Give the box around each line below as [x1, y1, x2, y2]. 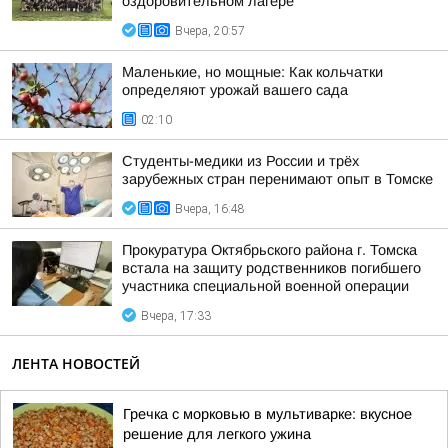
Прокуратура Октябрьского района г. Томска [122, 242, 417, 258]
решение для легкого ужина [123, 426, 311, 442]
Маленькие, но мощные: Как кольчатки [122, 64, 383, 80]
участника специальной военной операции [122, 278, 409, 294]
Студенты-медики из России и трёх [122, 153, 359, 169]
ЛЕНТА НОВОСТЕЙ [12, 354, 140, 373]
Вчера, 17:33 [141, 309, 211, 323]
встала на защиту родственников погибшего [122, 260, 421, 276]
